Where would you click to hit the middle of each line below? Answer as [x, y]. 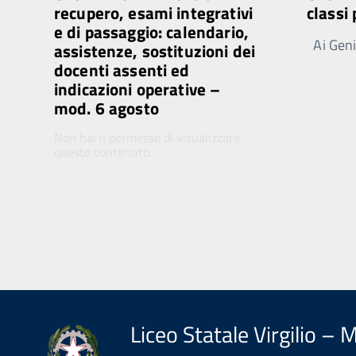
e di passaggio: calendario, [151, 32]
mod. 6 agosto [106, 108]
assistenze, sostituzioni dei [155, 51]
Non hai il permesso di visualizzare [147, 137]
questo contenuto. [103, 152]
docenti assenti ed [122, 70]
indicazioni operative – [137, 89]
